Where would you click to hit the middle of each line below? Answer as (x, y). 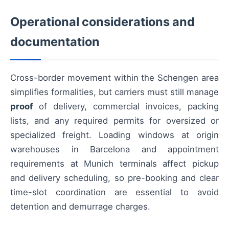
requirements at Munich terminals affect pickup (114, 164)
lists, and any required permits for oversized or (114, 121)
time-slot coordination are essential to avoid (114, 192)
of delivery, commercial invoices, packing (126, 107)
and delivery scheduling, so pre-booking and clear (114, 178)
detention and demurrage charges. (80, 207)
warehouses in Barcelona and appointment (114, 150)
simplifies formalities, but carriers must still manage (114, 92)
